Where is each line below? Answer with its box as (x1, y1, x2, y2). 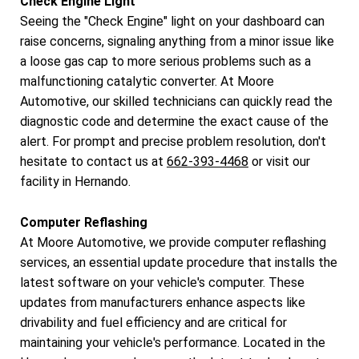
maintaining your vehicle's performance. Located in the (20, 334, 325, 350)
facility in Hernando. (20, 174, 131, 190)
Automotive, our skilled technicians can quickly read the (20, 94, 333, 110)
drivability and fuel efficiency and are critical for (20, 314, 287, 330)
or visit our (248, 154, 310, 170)
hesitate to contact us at (20, 154, 167, 170)
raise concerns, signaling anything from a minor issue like (20, 34, 334, 50)
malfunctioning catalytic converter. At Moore (20, 74, 274, 90)
